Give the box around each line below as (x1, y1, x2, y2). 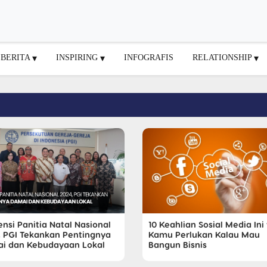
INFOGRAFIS (124, 52, 173, 62)
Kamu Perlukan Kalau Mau (148, 228, 260, 240)
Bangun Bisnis (148, 238, 207, 250)
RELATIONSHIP (193, 52, 254, 62)
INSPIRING (56, 52, 100, 62)
